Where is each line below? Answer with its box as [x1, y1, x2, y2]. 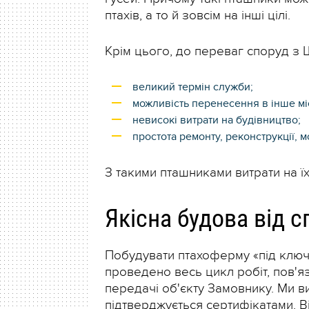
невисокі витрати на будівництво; [132, 113, 301, 128]
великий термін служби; [132, 80, 253, 94]
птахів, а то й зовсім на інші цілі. [105, 8, 290, 23]
